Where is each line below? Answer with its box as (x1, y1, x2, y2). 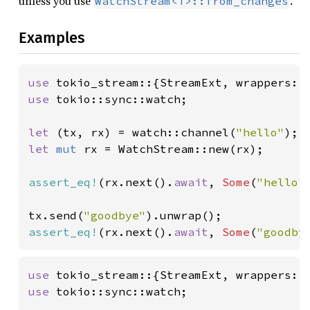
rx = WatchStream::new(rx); (84, 142, 264, 156)
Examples (19, 28, 84, 47)
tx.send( (28, 208, 84, 222)
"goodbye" (84, 208, 146, 222)
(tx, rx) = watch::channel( (56, 125, 236, 139)
